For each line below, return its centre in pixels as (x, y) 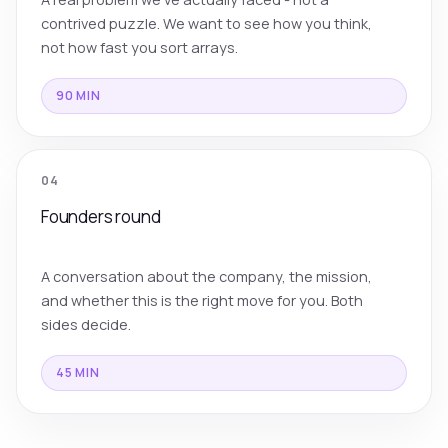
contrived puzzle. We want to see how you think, (206, 23)
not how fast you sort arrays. (139, 47)
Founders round (101, 216)
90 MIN (78, 95)
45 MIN (78, 373)
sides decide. (86, 325)
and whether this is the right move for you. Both (202, 301)
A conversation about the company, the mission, (206, 277)
